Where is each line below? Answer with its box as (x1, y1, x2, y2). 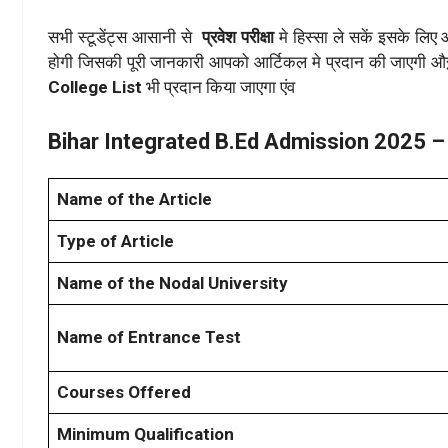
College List (48, 76, 142, 97)
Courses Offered (57, 382, 191, 403)
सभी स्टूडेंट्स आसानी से (48, 26, 197, 47)
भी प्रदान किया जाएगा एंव (142, 76, 295, 97)
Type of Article (57, 231, 174, 252)
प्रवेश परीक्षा (196, 26, 274, 47)
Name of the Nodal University (57, 273, 288, 294)
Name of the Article (57, 189, 212, 210)
